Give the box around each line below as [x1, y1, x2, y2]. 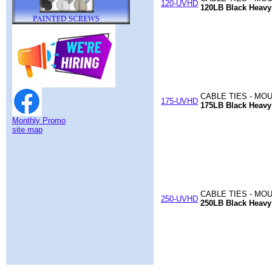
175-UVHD [161, 97, 198, 106]
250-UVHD [161, 194, 198, 203]
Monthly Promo [12, 116, 66, 125]
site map [12, 125, 42, 134]
